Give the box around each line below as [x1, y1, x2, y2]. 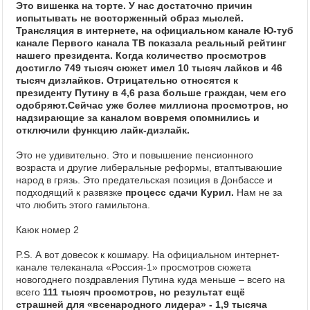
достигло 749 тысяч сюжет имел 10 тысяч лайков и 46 [16, 62, 282, 73]
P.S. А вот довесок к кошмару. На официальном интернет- [16, 249, 280, 260]
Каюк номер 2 [16, 224, 79, 235]
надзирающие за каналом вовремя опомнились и [16, 112, 259, 123]
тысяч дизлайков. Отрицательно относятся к [16, 75, 238, 86]
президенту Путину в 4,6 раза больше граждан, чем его [16, 87, 286, 98]
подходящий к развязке [16, 187, 125, 198]
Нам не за [234, 187, 282, 198]
